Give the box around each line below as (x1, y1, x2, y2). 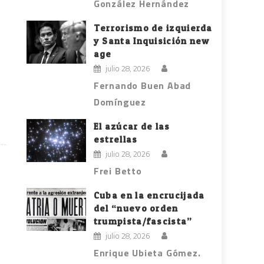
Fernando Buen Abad (93, 78, 192, 93)
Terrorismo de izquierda (93, 22, 213, 34)
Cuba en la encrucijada (93, 190, 205, 202)
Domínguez (93, 95, 147, 110)
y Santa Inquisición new (93, 35, 210, 47)
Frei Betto (93, 164, 142, 179)
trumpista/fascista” (93, 216, 193, 227)
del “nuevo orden (93, 203, 179, 214)
